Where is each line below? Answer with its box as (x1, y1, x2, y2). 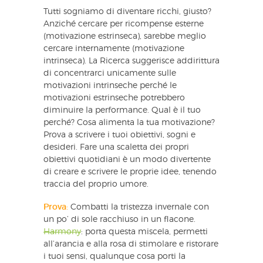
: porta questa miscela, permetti (81, 227, 208, 236)
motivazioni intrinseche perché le (43, 81, 177, 90)
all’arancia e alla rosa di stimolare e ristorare (43, 240, 218, 248)
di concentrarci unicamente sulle (43, 69, 176, 77)
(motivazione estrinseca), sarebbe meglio (43, 32, 206, 41)
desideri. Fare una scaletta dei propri (43, 143, 189, 151)
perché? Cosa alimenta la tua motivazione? (43, 118, 215, 127)
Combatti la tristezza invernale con (68, 203, 209, 211)
